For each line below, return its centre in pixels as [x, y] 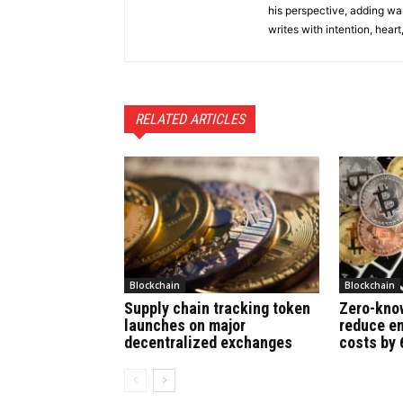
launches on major [185, 326]
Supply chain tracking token [217, 309]
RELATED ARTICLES [190, 120]
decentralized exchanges [208, 343]
